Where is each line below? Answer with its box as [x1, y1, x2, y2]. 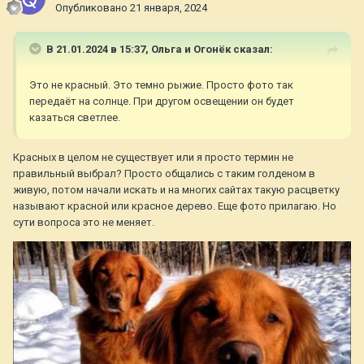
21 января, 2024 [130, 2, 207, 15]
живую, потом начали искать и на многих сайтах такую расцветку [13, 184, 340, 197]
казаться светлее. [29, 111, 123, 124]
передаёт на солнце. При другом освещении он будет [29, 95, 294, 108]
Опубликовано [55, 2, 130, 15]
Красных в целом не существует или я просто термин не [13, 151, 293, 164]
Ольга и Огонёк [151, 43, 231, 56]
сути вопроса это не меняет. [13, 216, 157, 229]
